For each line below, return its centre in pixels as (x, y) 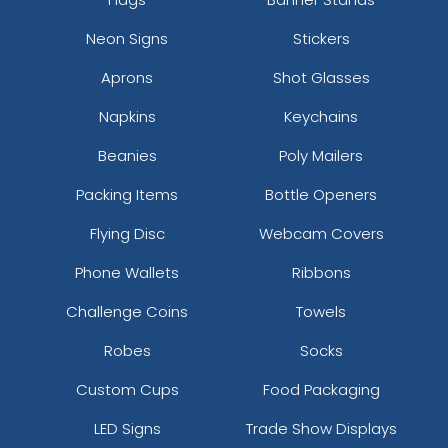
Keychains (321, 117)
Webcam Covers (321, 234)
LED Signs (127, 429)
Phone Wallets (127, 273)
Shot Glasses (321, 78)
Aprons (127, 78)
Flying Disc (127, 234)
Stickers (321, 39)
